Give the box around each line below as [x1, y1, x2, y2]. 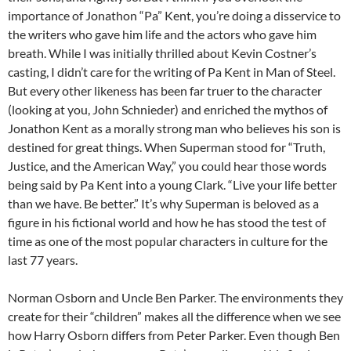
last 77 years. [8, 252, 78, 268]
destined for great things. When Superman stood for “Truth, [8, 139, 325, 155]
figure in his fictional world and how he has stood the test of [8, 215, 326, 230]
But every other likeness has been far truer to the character [8, 83, 322, 99]
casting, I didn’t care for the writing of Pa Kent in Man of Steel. [8, 64, 335, 80]
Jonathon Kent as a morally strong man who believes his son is [8, 121, 341, 136]
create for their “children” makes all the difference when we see [8, 309, 341, 324]
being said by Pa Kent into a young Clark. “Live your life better [8, 177, 337, 193]
